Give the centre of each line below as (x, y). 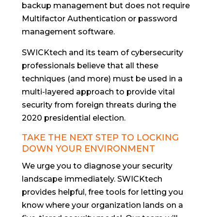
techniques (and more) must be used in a (102, 78)
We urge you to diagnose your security (97, 166)
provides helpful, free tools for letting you (102, 192)
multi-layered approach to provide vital (98, 92)
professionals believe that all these (90, 65)
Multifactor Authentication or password (99, 18)
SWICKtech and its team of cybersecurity (102, 52)
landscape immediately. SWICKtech (92, 179)
